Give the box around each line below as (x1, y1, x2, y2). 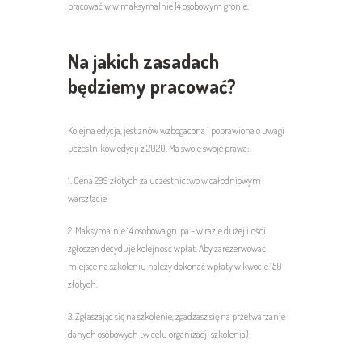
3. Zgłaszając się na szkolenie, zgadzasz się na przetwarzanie (68, 309, 285, 322)
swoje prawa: (203, 141, 249, 154)
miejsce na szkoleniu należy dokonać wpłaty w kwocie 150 (68, 259, 282, 272)
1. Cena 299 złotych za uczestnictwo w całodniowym (68, 174, 261, 187)
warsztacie (68, 192, 108, 204)
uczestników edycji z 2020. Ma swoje (68, 141, 201, 154)
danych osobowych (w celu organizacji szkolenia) (68, 327, 249, 340)
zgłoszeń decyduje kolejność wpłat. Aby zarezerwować (68, 242, 266, 255)
